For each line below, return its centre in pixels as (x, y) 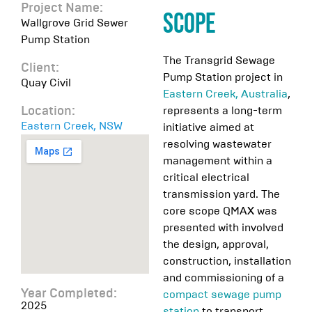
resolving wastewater (217, 144)
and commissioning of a (224, 278)
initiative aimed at (209, 127)
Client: (40, 68)
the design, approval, (216, 244)
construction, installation (227, 261)
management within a (218, 161)
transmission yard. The (221, 194)
